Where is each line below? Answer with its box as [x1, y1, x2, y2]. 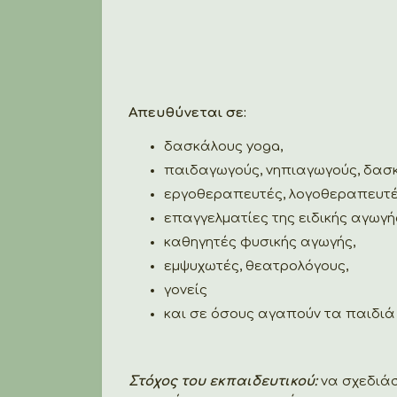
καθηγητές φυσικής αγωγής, [164, 234, 355, 250]
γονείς [164, 282, 207, 298]
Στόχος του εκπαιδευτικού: [128, 373, 321, 389]
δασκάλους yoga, [164, 138, 283, 154]
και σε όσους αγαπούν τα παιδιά [164, 306, 395, 322]
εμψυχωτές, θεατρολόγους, [164, 258, 348, 274]
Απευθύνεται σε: [128, 105, 246, 121]
